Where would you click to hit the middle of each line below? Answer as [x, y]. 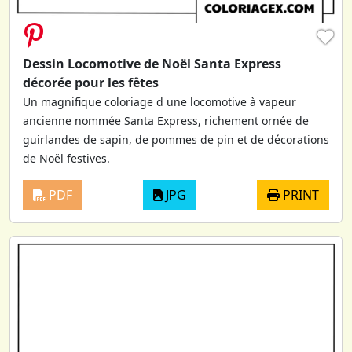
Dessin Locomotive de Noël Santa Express [152, 64]
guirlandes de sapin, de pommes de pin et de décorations [176, 140]
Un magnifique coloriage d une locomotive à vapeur [159, 102]
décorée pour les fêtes [91, 83]
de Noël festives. [66, 159]
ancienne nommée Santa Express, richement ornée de [166, 121]
